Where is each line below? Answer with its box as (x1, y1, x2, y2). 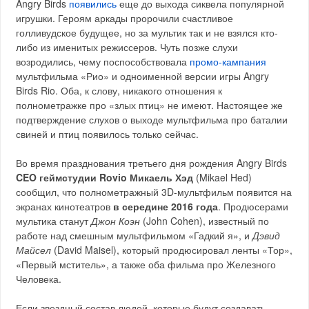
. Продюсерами (218, 199, 289, 213)
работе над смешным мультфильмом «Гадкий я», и (16, 228, 253, 242)
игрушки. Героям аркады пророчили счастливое (16, 10, 234, 25)
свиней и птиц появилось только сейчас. (16, 126, 199, 141)
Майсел (16, 242, 52, 257)
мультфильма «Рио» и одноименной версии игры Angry (16, 68, 270, 83)
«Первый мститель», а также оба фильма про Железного (16, 257, 277, 271)
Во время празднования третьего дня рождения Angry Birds (16, 155, 288, 170)
